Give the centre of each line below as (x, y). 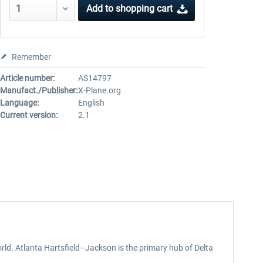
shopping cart (144, 9)
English (91, 103)
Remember (31, 57)
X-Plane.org (99, 90)
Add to (100, 9)
